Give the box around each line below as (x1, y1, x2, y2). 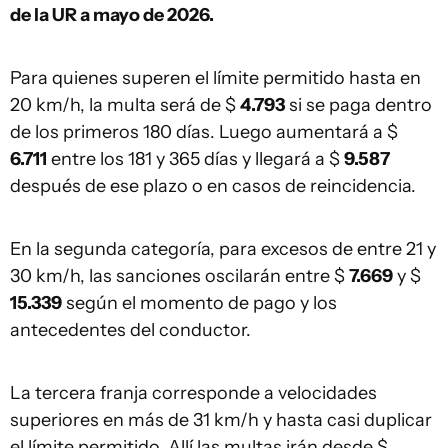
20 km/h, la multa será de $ (10, 94, 240, 116)
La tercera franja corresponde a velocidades (10, 382, 377, 404)
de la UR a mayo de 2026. (10, 4, 214, 26)
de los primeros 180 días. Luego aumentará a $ (10, 121, 398, 143)
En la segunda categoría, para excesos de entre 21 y (10, 238, 436, 260)
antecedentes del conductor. (10, 319, 251, 341)
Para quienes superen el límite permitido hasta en (10, 67, 421, 89)
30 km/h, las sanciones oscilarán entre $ (10, 265, 349, 287)
